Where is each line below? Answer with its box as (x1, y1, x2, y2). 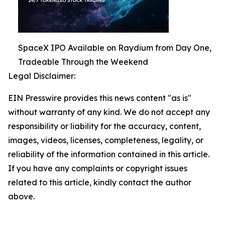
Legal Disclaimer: (8, 71, 75, 81)
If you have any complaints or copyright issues (8, 163, 187, 173)
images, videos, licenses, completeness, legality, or (8, 135, 203, 145)
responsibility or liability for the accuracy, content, (8, 121, 201, 131)
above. (8, 191, 35, 201)
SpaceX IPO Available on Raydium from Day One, (18, 43, 211, 53)
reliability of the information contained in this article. (8, 149, 209, 159)
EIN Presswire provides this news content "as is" (8, 93, 191, 103)
